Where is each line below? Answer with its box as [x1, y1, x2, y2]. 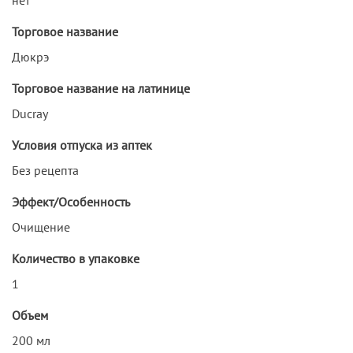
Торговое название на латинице [12, 80, 190, 96]
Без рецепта [12, 162, 79, 178]
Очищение [12, 218, 70, 235]
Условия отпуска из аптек [12, 136, 152, 153]
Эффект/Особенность [12, 193, 130, 210]
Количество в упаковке [12, 250, 139, 266]
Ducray [12, 105, 48, 121]
